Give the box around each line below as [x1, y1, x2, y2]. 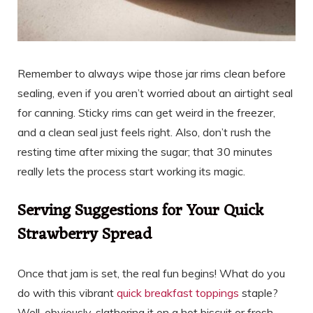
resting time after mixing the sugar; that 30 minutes [17, 144, 272, 159]
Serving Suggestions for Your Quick [17, 197, 264, 226]
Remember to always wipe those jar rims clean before [17, 66, 286, 80]
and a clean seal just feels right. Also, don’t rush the [17, 124, 271, 139]
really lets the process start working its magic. [17, 163, 245, 178]
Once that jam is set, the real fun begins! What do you [17, 266, 285, 281]
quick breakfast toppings [117, 286, 239, 300]
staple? [239, 286, 278, 300]
